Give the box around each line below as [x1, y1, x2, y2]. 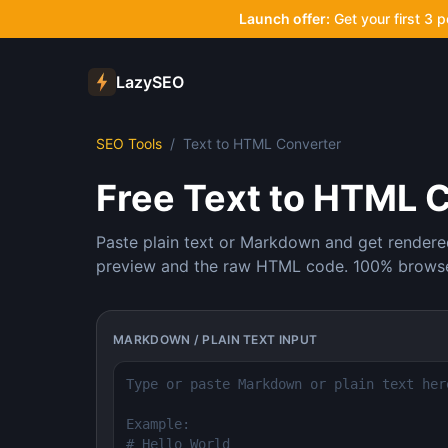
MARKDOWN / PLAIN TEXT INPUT [113, 332, 318, 347]
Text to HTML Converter [183, 135, 341, 152]
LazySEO [116, 72, 184, 92]
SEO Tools [96, 135, 162, 152]
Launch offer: [239, 10, 330, 27]
